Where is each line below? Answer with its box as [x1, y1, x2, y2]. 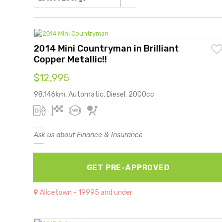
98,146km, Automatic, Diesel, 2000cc [34, 90, 154, 99]
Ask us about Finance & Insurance [34, 130, 143, 139]
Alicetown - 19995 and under [40, 188, 132, 197]
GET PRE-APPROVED [86, 163, 170, 172]
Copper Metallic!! [34, 54, 107, 65]
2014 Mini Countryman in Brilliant [34, 43, 179, 54]
